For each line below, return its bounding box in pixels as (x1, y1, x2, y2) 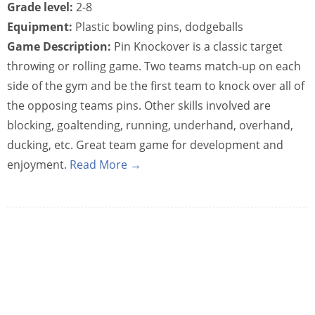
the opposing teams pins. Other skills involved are (7, 98, 271, 113)
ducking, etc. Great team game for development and (7, 137, 283, 153)
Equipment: (7, 19, 72, 34)
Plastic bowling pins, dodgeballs (72, 19, 243, 34)
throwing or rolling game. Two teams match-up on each (7, 58, 301, 74)
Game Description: (7, 39, 111, 54)
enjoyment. (7, 157, 70, 172)
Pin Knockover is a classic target (111, 39, 283, 54)
